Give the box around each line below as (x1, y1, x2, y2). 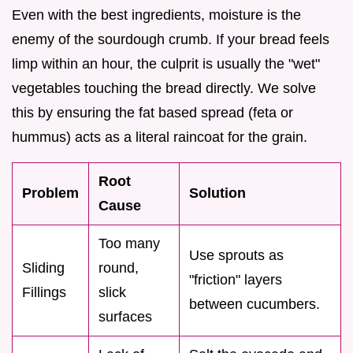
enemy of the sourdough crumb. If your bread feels (12, 32, 329, 48)
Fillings (22, 284, 66, 301)
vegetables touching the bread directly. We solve (12, 80, 316, 97)
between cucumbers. (189, 296, 320, 313)
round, (98, 260, 139, 277)
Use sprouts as (189, 247, 284, 264)
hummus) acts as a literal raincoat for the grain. (12, 129, 307, 146)
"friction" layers (189, 272, 282, 288)
